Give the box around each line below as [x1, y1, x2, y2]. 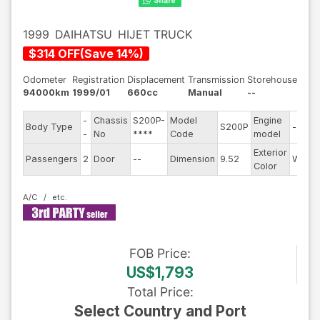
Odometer [23, 74, 66, 85]
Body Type [26, 121, 73, 132]
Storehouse [247, 74, 297, 85]
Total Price [126, 284, 190, 299]
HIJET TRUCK [118, 27, 192, 41]
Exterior [254, 147, 287, 158]
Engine [254, 115, 282, 126]
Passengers [26, 154, 78, 164]
